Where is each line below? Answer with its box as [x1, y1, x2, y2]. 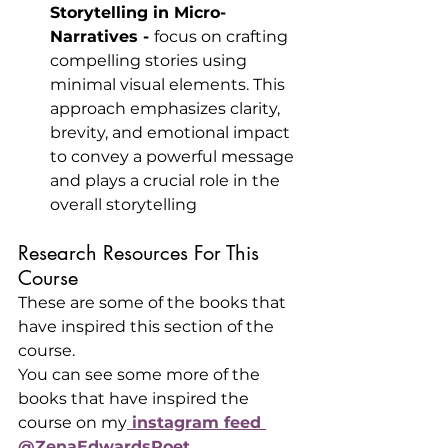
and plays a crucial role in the [50, 171, 284, 190]
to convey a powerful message [50, 147, 298, 166]
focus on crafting [154, 27, 292, 46]
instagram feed [127, 413, 266, 432]
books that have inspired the [18, 389, 253, 408]
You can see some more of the [18, 365, 264, 384]
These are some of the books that [18, 293, 290, 312]
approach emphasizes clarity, [50, 99, 284, 118]
